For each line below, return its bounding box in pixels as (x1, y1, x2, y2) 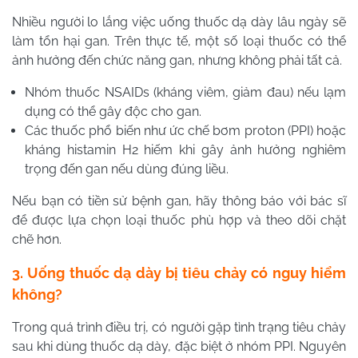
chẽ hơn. (12, 231, 62, 247)
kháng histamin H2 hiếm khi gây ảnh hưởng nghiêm (25, 141, 346, 157)
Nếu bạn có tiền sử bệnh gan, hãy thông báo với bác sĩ (12, 193, 346, 209)
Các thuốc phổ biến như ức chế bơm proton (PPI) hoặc (25, 122, 346, 138)
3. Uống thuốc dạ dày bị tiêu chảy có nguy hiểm (12, 264, 346, 281)
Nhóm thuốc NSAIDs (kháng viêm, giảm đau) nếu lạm (25, 84, 346, 100)
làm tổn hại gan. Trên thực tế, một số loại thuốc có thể (12, 33, 346, 49)
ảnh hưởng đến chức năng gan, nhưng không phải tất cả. (12, 52, 342, 68)
